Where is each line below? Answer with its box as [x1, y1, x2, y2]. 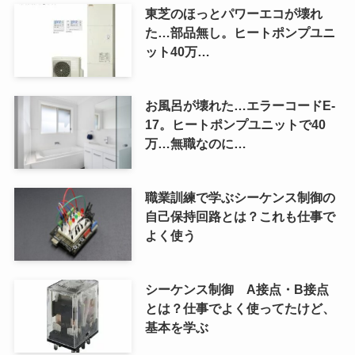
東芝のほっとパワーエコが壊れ [144, 6, 323, 21]
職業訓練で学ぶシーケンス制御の [144, 189, 335, 204]
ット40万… [144, 44, 210, 59]
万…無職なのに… [144, 136, 246, 151]
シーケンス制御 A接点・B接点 [144, 281, 329, 296]
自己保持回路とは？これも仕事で [144, 208, 335, 223]
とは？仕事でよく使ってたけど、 [144, 300, 335, 315]
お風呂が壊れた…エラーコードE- [144, 98, 335, 113]
